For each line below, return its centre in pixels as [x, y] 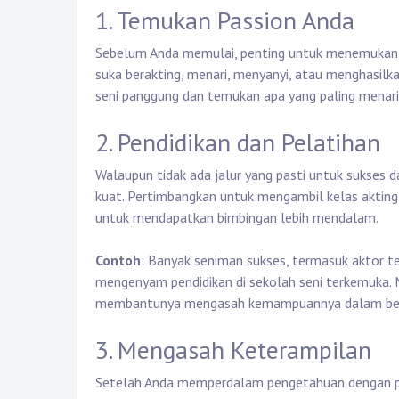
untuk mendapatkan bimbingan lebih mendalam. [237, 218]
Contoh [118, 261]
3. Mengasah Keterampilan [233, 350]
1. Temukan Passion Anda [225, 20]
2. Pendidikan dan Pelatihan [238, 142]
